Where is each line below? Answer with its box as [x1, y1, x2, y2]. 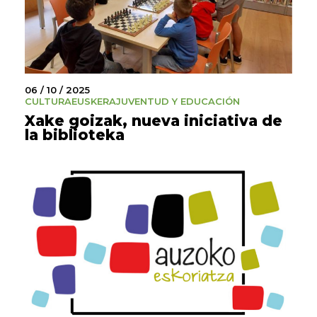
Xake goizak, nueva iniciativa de [25, 111, 282, 129]
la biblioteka [25, 125, 125, 144]
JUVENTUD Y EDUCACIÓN [116, 95, 240, 107]
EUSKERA [71, 95, 116, 107]
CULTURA [25, 95, 71, 107]
